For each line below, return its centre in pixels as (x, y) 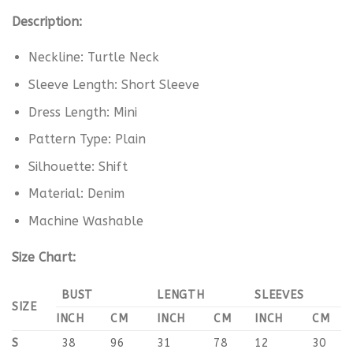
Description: (47, 21)
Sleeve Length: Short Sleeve (113, 85)
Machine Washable (85, 221)
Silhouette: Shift (78, 166)
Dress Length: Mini (82, 112)
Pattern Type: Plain (87, 139)
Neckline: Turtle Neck (93, 58)
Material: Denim (76, 194)
